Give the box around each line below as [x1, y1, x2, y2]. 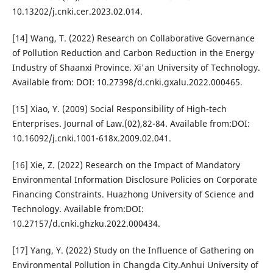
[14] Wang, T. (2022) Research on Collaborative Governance [12, 32, 255, 44]
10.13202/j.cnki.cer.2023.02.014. [12, 5, 143, 18]
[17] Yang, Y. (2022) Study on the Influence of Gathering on [12, 244, 254, 257]
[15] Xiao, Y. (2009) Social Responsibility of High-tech [12, 103, 227, 115]
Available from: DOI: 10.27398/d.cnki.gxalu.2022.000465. [12, 76, 243, 88]
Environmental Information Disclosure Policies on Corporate [12, 174, 257, 186]
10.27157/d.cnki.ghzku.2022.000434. [12, 218, 160, 230]
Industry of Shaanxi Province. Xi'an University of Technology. [12, 62, 260, 74]
